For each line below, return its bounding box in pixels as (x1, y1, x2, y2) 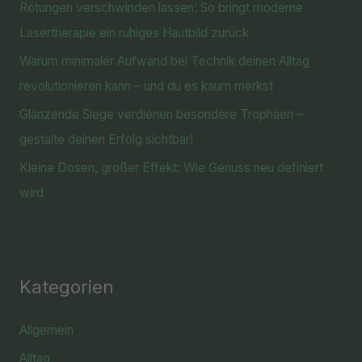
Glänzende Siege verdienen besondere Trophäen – (19, 106, 303, 122)
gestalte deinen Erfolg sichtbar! (19, 131, 193, 147)
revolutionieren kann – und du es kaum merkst (19, 78, 273, 94)
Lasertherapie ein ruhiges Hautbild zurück (19, 25, 249, 41)
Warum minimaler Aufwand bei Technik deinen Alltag (19, 53, 309, 69)
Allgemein (19, 322, 74, 338)
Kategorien (19, 276, 114, 297)
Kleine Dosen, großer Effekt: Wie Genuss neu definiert (19, 159, 323, 175)
